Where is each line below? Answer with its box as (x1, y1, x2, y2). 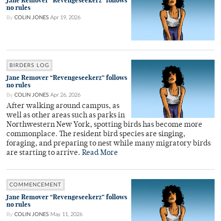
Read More (82, 149, 118, 157)
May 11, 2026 (50, 211, 82, 217)
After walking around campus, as (6, 102, 119, 110)
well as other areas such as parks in (6, 111, 125, 119)
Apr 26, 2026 (50, 92, 80, 98)
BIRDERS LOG (9, 62, 49, 68)
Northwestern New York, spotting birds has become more (6, 121, 202, 129)
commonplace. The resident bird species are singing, (6, 130, 185, 138)
